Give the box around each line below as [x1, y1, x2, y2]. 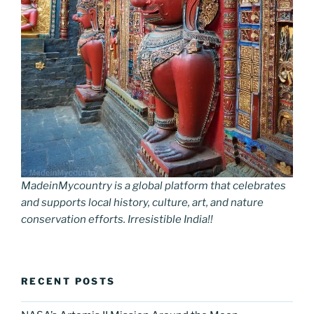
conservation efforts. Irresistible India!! [21, 212, 213, 226]
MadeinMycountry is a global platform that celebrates [21, 179, 286, 192]
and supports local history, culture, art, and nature [21, 196, 264, 209]
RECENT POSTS [21, 275, 116, 287]
